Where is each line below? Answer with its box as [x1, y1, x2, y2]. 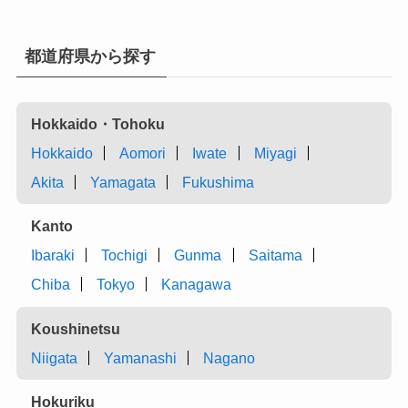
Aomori [119, 144, 167, 161]
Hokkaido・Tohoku [31, 115, 166, 132]
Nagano [203, 349, 256, 366]
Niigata [31, 349, 78, 366]
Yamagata [90, 173, 157, 190]
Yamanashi [104, 349, 178, 366]
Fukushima [182, 173, 255, 190]
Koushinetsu [31, 320, 121, 337]
